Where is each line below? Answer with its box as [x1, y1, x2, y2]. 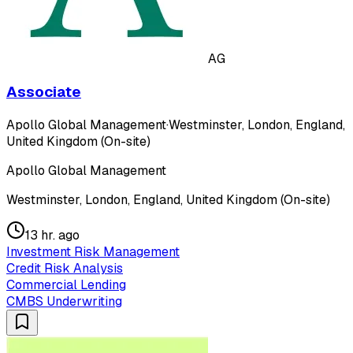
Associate [6, 82, 81, 102]
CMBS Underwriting [6, 292, 122, 310]
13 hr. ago [25, 226, 80, 243]
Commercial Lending [6, 276, 126, 293]
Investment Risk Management [6, 243, 180, 260]
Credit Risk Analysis [6, 259, 123, 277]
